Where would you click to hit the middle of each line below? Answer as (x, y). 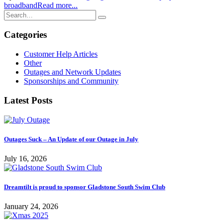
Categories (25, 35)
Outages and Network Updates (72, 72)
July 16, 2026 (25, 158)
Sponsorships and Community (71, 81)
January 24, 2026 (31, 207)
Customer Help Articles (61, 54)
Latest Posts (28, 100)
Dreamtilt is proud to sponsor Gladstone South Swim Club (85, 187)
